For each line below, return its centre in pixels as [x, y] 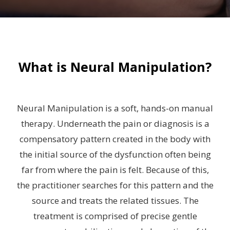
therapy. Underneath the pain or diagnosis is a [115, 123]
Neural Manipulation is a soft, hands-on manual [115, 108]
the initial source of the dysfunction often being [115, 154]
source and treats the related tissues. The [115, 200]
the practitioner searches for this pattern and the [115, 185]
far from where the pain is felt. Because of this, [115, 170]
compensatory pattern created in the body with [115, 139]
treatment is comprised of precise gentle [115, 216]
